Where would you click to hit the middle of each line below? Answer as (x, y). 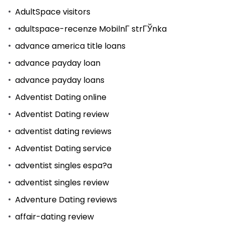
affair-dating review (54, 216)
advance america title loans (70, 46)
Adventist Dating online (61, 97)
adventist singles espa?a (64, 165)
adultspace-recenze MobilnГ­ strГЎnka (91, 29)
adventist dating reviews (63, 131)
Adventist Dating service (63, 148)
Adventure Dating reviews (66, 199)
